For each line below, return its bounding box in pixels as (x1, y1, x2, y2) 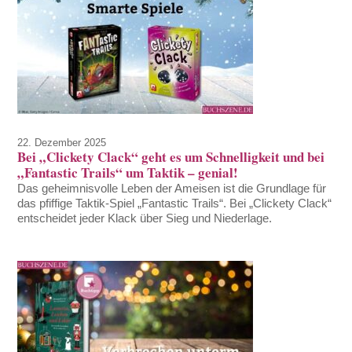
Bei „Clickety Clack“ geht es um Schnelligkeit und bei (17, 147, 325, 167)
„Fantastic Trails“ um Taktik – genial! (17, 163, 239, 183)
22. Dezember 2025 (17, 137, 107, 149)
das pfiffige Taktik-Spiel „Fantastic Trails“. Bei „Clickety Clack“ (17, 196, 332, 211)
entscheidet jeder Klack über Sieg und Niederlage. (17, 211, 273, 225)
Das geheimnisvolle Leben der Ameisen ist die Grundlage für (17, 181, 327, 196)
